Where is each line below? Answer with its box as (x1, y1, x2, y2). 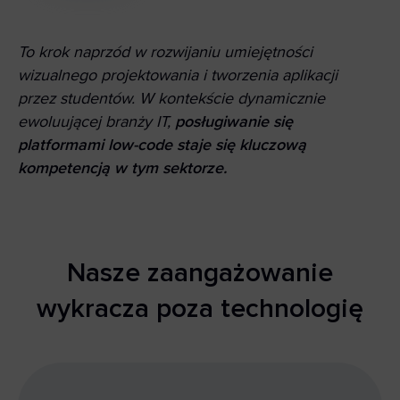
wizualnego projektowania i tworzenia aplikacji (18, 65, 337, 86)
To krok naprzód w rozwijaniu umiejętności (18, 42, 312, 62)
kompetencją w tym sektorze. (18, 158, 227, 179)
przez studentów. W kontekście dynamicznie (18, 88, 325, 109)
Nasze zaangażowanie (67, 256, 333, 290)
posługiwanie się (175, 112, 293, 132)
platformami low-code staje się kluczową (18, 135, 306, 155)
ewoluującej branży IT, (18, 112, 175, 132)
